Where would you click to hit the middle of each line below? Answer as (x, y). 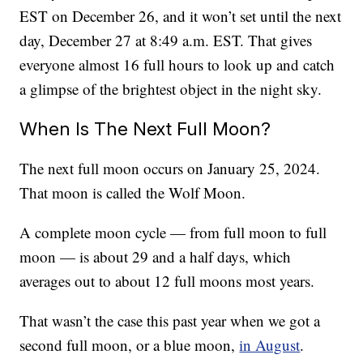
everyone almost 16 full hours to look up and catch (177, 65)
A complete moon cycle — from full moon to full (173, 233)
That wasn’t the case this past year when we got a (170, 321)
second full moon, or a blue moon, (130, 345)
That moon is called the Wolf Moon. (133, 193)
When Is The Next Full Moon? (145, 129)
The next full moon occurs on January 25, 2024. (170, 169)
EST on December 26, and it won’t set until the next (181, 16)
